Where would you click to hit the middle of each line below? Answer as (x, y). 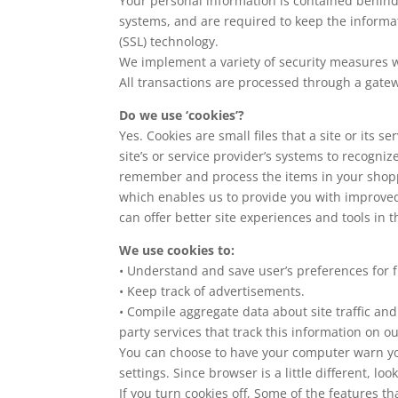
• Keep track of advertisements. (212, 291)
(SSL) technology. (169, 41)
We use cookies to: (177, 250)
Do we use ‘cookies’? (182, 115)
